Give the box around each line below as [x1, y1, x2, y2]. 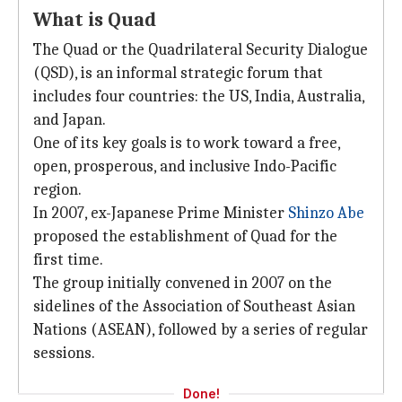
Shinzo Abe [288, 204, 364, 223]
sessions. [33, 344, 95, 363]
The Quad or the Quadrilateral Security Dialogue [33, 40, 368, 59]
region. [33, 180, 82, 199]
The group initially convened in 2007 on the [33, 274, 332, 293]
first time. [33, 250, 103, 269]
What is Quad [33, 8, 156, 31]
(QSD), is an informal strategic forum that [33, 64, 323, 83]
